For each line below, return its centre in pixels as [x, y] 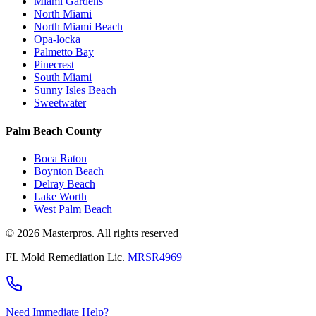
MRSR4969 [155, 257]
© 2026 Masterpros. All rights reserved [92, 233]
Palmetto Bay [64, 52]
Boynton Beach [69, 171]
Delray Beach [65, 183]
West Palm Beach [73, 209]
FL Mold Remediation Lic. [67, 257]
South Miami [63, 78]
